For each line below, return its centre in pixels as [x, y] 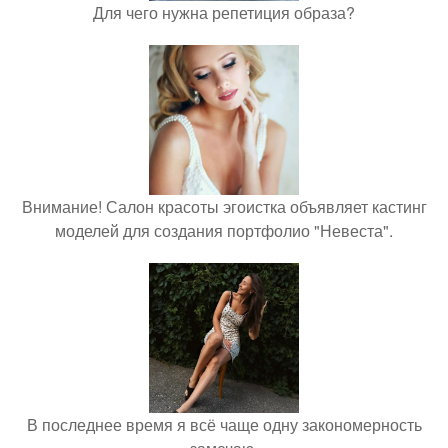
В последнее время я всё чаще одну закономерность [224, 424]
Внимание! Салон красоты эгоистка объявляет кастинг [224, 206]
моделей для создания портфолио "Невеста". [224, 230]
